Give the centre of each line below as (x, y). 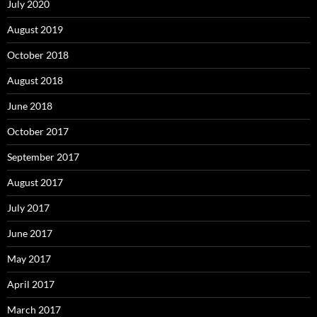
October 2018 (38, 54)
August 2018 (35, 80)
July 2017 (28, 207)
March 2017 (34, 309)
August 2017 (35, 182)
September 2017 (43, 156)
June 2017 (30, 233)
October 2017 (38, 131)
